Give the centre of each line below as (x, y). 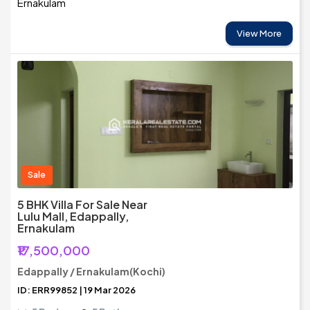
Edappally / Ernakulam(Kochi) (91, 272)
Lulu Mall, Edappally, (73, 217)
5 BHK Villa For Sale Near (82, 205)
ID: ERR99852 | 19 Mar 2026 (76, 290)
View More (259, 34)
